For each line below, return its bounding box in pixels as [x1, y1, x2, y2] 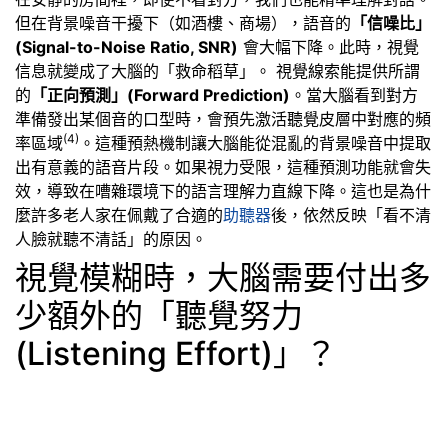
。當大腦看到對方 [290, 85, 418, 106]
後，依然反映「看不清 [271, 205, 431, 226]
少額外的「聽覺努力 [15, 296, 303, 336]
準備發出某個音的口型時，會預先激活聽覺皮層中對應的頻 [15, 109, 431, 130]
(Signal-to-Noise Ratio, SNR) [15, 37, 238, 58]
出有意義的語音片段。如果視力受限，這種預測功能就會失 [15, 157, 431, 178]
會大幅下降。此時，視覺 [238, 37, 419, 58]
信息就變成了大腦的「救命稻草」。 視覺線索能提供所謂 [15, 61, 420, 82]
